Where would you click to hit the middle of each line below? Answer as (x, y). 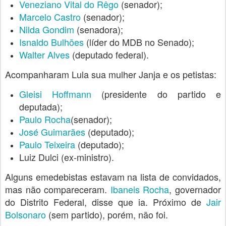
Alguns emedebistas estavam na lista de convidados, (113, 176)
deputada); (41, 106)
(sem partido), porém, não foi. (107, 214)
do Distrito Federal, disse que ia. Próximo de (106, 202)
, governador (195, 189)
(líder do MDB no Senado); (139, 42)
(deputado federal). (109, 54)
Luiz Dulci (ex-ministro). (67, 157)
